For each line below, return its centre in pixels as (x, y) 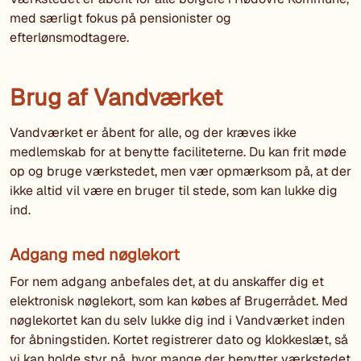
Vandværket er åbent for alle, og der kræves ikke (153, 133)
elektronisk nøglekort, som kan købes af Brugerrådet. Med (179, 301)
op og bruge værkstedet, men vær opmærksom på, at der (180, 172)
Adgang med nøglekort (95, 255)
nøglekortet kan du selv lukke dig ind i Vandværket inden (177, 321)
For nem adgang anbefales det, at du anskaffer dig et (167, 282)
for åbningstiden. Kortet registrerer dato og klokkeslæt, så (179, 340)
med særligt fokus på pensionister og (120, 19)
